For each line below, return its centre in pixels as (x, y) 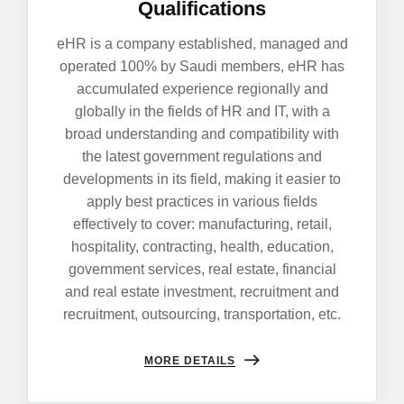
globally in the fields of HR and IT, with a (202, 111)
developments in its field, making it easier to (202, 179)
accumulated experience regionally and (202, 88)
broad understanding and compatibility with (202, 133)
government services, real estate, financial (202, 269)
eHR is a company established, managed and (202, 43)
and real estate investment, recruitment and (202, 291)
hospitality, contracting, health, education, (202, 246)
